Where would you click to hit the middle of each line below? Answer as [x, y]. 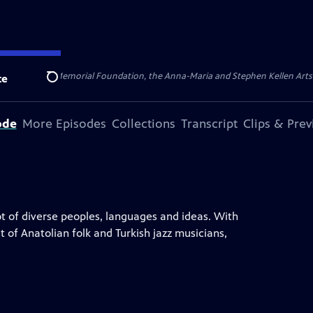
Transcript [209, 124]
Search [63, 85]
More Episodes [64, 124]
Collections [143, 124]
